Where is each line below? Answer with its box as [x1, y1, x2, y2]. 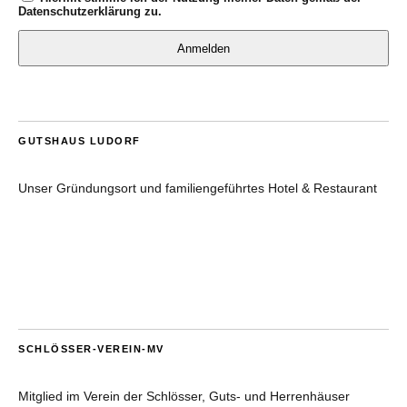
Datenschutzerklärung [18, 5, 141, 19]
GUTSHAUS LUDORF [18, 135, 141, 147]
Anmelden [177, 41, 230, 55]
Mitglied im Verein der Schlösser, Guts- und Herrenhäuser [18, 389, 350, 404]
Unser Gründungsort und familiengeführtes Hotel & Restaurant [18, 181, 377, 196]
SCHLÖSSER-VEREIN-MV [18, 343, 164, 355]
